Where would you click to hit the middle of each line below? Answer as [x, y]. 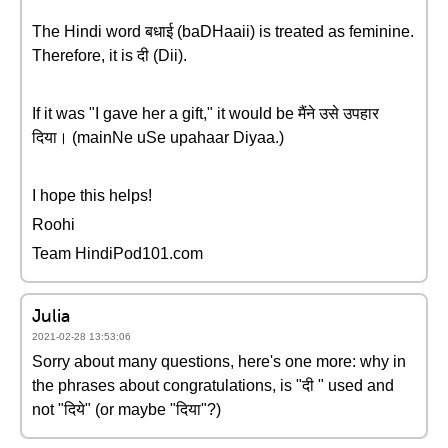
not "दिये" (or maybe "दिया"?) [126, 409]
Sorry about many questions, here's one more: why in [219, 361]
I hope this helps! [92, 195]
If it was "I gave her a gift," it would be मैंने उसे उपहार [205, 113]
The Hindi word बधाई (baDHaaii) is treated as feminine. [223, 31]
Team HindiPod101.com [117, 253]
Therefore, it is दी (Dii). [109, 55]
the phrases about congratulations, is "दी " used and [213, 385]
